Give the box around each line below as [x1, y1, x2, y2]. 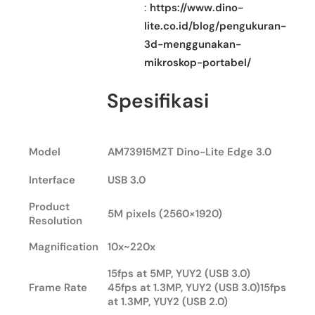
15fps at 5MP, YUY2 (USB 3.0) [108, 266, 250, 281]
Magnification [29, 239, 98, 254]
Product [29, 199, 70, 214]
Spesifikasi [106, 87, 209, 114]
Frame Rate [29, 280, 87, 295]
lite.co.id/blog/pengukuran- [144, 18, 286, 33]
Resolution [29, 213, 82, 228]
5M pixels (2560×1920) [108, 206, 222, 221]
